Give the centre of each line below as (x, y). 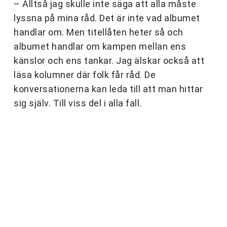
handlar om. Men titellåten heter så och (99, 32)
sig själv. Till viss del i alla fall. (78, 103)
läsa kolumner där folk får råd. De (85, 75)
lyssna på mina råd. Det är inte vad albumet (107, 18)
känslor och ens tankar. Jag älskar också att (109, 61)
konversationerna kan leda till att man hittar (108, 89)
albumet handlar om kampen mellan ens (100, 47)
